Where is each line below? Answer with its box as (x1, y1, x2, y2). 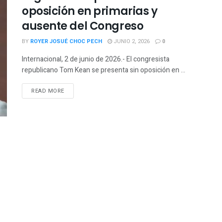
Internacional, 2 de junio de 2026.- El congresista (22, 54, 169, 64)
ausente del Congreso (22, 18, 144, 34)
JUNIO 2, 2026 (112, 37, 150, 46)
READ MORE (31, 86, 64, 95)
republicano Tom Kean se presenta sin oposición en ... (22, 64, 185, 75)
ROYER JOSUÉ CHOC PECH (30, 37, 102, 46)
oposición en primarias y (22, 3, 158, 19)
